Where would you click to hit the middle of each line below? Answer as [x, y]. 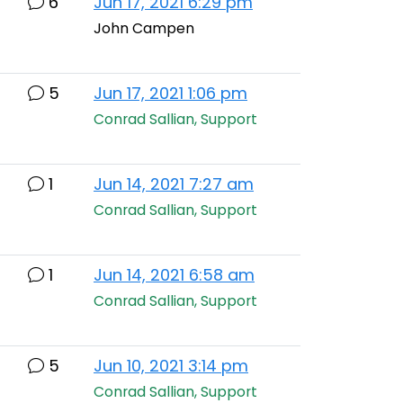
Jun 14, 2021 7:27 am [174, 184]
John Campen [144, 28]
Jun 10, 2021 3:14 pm [171, 366]
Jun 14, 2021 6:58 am [174, 275]
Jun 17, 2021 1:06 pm [170, 93]
